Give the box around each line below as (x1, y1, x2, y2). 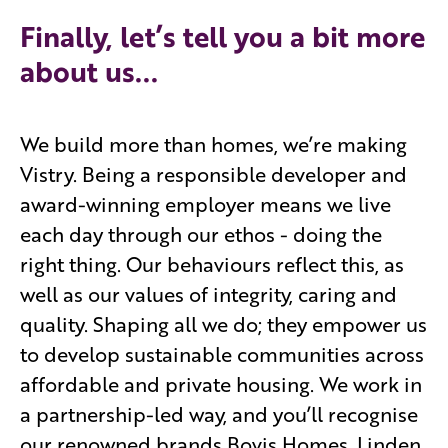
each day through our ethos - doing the (20, 220, 382, 249)
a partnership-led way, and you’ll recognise (20, 400, 418, 429)
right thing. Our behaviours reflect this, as (20, 250, 404, 279)
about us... (20, 51, 158, 92)
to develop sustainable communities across (20, 340, 424, 369)
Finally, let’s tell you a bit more (20, 16, 425, 57)
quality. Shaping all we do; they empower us (20, 310, 427, 339)
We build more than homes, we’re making (20, 130, 407, 159)
